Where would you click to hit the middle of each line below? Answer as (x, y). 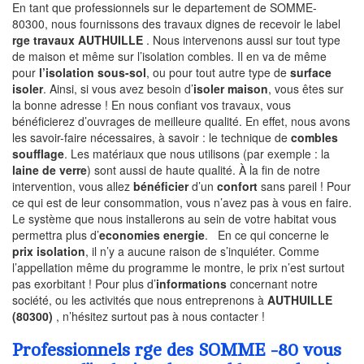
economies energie (152, 235)
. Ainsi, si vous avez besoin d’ (118, 89)
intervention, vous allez (73, 186)
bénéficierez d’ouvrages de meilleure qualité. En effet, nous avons (181, 121)
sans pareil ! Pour (304, 186)
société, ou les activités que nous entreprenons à (140, 300)
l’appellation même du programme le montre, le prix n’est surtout (178, 268)
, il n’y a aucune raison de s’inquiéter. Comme (202, 251)
